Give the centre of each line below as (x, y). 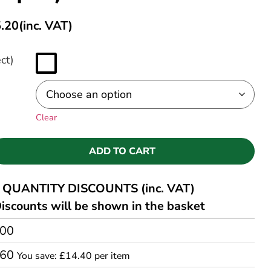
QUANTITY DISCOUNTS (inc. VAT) (99, 188)
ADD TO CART (122, 151)
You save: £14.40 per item (74, 256)
